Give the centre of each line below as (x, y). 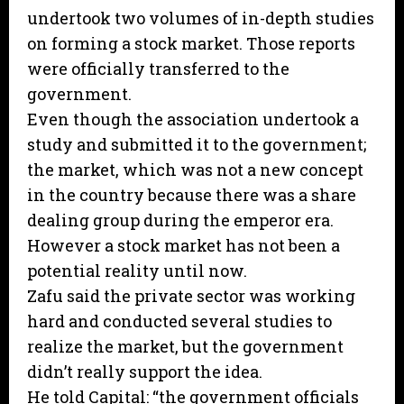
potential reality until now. (137, 271)
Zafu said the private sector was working (191, 296)
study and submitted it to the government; (197, 145)
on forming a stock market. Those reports (191, 44)
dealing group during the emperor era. (180, 220)
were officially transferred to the (158, 69)
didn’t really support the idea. (145, 372)
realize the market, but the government (185, 347)
